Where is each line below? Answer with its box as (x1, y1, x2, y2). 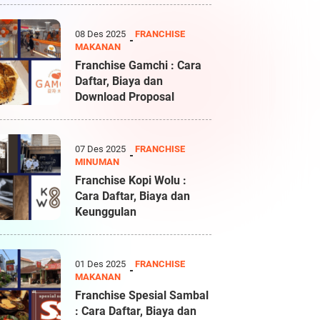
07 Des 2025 (75, 144, 129, 154)
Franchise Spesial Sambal (75, 289, 209, 302)
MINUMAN (75, 156, 120, 167)
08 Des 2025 (75, 29, 129, 39)
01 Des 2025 (75, 259, 129, 269)
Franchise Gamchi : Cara (75, 59, 202, 72)
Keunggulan (75, 205, 137, 219)
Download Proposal (75, 90, 175, 104)
